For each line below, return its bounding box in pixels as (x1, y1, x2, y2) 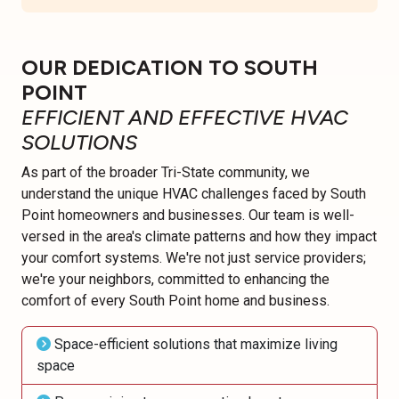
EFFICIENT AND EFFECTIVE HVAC (21, 105, 348, 131)
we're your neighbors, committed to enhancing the (21, 271, 330, 289)
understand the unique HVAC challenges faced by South (21, 185, 366, 203)
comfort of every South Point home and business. (21, 292, 330, 310)
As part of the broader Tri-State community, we (21, 164, 310, 182)
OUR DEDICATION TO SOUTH (21, 55, 318, 81)
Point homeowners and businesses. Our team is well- (21, 207, 354, 224)
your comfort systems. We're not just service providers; (21, 249, 366, 267)
